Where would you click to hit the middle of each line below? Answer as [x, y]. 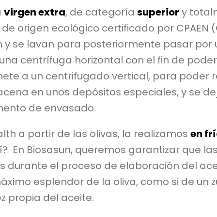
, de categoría [101, 12]
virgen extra [35, 12]
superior [158, 12]
